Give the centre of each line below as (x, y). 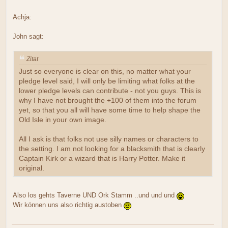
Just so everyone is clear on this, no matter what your (105, 71)
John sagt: (28, 37)
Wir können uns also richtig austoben (68, 205)
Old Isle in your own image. (63, 120)
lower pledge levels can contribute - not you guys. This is (110, 91)
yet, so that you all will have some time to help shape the (110, 110)
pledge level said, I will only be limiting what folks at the (107, 81)
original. (32, 168)
